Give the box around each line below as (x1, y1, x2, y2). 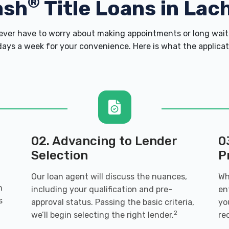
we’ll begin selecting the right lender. (31, 210, 174, 220)
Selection (31, 148, 88, 163)
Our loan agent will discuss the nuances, (31, 172, 187, 181)
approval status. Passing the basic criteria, (31, 197, 194, 207)
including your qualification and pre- (31, 185, 172, 194)
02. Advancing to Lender (31, 134, 177, 148)
